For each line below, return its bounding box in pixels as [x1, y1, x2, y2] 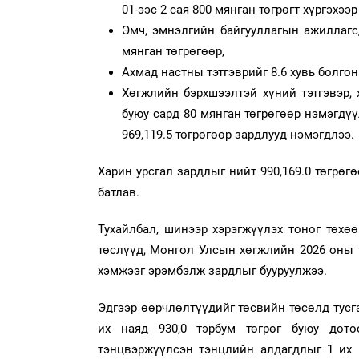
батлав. [98, 185, 143, 200]
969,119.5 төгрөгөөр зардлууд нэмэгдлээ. [122, 127, 357, 143]
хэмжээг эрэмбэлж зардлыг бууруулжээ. [98, 264, 327, 279]
